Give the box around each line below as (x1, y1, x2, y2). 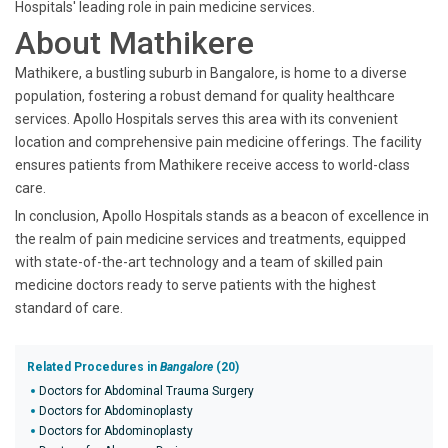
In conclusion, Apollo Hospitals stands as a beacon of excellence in (15, 208, 429, 224)
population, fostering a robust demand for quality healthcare (15, 88, 395, 104)
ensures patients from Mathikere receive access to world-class (15, 157, 410, 173)
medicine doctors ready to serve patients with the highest (15, 277, 376, 293)
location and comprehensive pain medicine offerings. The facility (15, 134, 422, 150)
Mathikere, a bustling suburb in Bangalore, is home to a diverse (15, 65, 407, 81)
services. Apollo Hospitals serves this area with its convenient (15, 111, 398, 127)
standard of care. (15, 300, 123, 316)
